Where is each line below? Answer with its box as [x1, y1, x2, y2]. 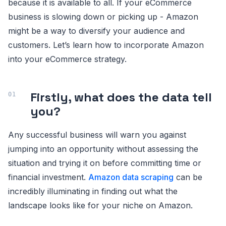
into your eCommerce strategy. [8, 54, 127, 64]
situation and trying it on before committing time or [8, 158, 201, 168]
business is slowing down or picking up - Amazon [8, 12, 198, 22]
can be [174, 172, 202, 182]
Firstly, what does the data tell [30, 89, 212, 105]
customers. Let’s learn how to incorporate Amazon [8, 40, 204, 50]
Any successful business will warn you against [8, 130, 186, 140]
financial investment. [8, 172, 88, 182]
